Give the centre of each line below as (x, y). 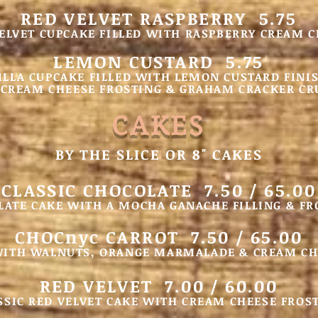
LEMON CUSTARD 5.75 (159, 61)
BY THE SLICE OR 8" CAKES (159, 154)
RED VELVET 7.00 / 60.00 (159, 286)
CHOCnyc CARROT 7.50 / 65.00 (159, 237)
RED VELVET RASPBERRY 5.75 (159, 18)
